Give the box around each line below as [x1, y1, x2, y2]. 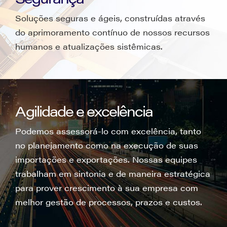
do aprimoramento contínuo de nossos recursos [15, 26, 210, 38]
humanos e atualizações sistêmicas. [15, 41, 163, 52]
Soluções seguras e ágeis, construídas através [15, 12, 205, 24]
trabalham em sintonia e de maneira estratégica [15, 168, 210, 179]
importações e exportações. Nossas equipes [15, 154, 197, 165]
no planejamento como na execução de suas [15, 139, 198, 151]
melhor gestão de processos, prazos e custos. [15, 196, 202, 208]
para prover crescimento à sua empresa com [15, 182, 198, 194]
